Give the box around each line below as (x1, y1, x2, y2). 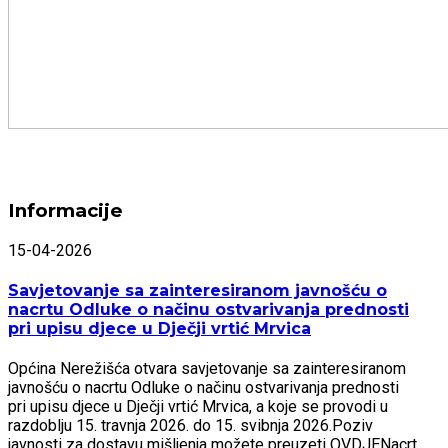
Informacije (8, 199, 123, 223)
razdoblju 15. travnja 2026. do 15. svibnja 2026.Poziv (8, 416, 373, 436)
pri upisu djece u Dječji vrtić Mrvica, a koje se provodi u (8, 397, 388, 417)
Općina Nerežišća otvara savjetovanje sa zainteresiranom (8, 359, 406, 379)
